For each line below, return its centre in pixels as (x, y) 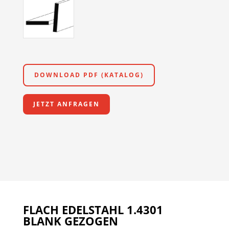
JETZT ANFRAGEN (66, 104)
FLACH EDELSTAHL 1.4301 (93, 210)
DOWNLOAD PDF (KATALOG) (89, 75)
